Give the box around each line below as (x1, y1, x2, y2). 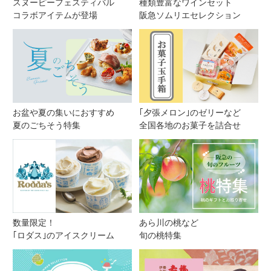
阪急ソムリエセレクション (139, 10, 241, 21)
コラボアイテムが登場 (12, 10, 97, 21)
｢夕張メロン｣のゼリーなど (139, 108, 241, 118)
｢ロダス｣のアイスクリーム (12, 230, 114, 240)
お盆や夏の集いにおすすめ (12, 108, 114, 118)
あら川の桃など (139, 217, 198, 227)
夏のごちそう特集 (12, 120, 80, 131)
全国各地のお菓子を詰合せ (139, 120, 241, 131)
